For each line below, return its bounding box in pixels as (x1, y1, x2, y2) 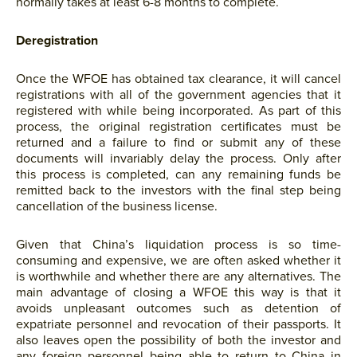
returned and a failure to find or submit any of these (16, 135, 341, 151)
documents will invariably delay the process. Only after (16, 151, 341, 167)
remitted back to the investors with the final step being (16, 182, 341, 198)
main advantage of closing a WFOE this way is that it (16, 284, 341, 300)
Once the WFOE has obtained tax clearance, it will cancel (16, 71, 341, 87)
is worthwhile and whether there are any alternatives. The (16, 269, 341, 284)
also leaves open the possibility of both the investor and (16, 332, 341, 348)
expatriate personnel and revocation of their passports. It (16, 316, 341, 332)
